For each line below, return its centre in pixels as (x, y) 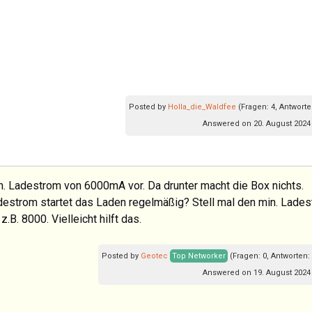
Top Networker (199, 256)
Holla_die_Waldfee (202, 107)
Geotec (154, 256)
